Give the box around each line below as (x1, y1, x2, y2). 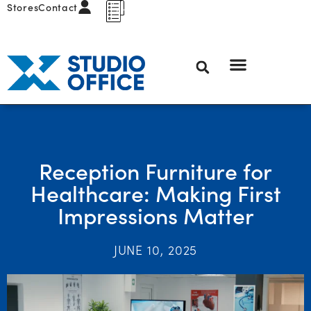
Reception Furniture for (39, 155, 272, 187)
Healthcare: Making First (30, 177, 281, 209)
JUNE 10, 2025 (113, 241, 198, 259)
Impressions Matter (57, 199, 254, 231)
